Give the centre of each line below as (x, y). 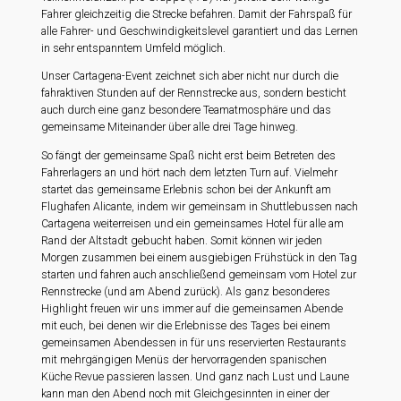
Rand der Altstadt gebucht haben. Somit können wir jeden (182, 240)
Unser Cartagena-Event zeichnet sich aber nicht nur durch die (190, 77)
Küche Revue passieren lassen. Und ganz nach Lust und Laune (196, 376)
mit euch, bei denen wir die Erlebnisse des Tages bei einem (186, 325)
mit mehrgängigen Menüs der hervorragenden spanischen (184, 359)
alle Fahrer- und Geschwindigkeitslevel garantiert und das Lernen (200, 31)
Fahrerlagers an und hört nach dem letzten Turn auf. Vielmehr (190, 172)
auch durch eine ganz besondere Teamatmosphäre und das (187, 111)
